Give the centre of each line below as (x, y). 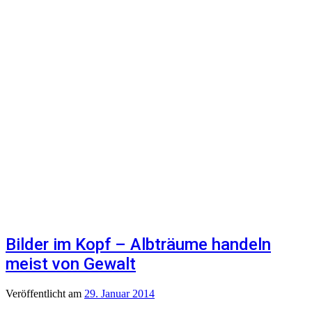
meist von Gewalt (71, 264)
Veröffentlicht (37, 293)
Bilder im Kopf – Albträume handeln (138, 244)
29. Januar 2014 (119, 293)
